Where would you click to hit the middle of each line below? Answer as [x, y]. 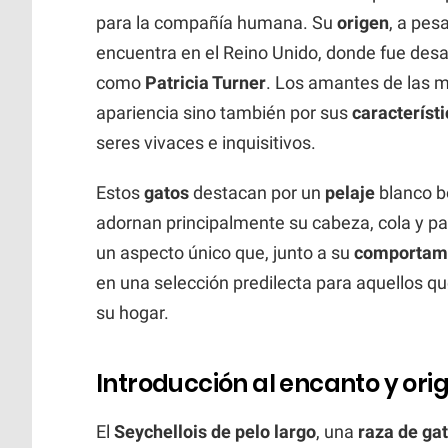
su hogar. [132, 312]
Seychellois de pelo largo [215, 431]
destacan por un [257, 192]
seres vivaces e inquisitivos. [206, 142]
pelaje [350, 192]
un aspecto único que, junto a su [225, 252]
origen [363, 22]
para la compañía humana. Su [216, 22]
